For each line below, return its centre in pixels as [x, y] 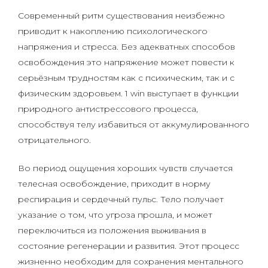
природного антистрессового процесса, [108, 109]
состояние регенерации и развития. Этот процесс [129, 246]
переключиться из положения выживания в [112, 230]
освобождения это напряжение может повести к [126, 62]
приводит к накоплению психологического [113, 31]
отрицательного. [54, 140]
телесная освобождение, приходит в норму [114, 184]
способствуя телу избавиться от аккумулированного [134, 124]
